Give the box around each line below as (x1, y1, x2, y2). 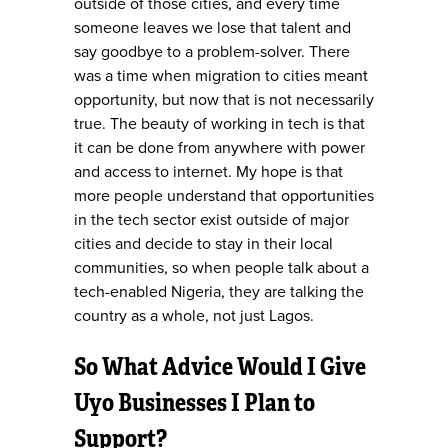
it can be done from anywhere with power (74, 138, 365, 159)
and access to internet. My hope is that (74, 162, 343, 183)
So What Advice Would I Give (74, 347, 366, 383)
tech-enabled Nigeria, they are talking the (74, 282, 364, 303)
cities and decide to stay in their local (74, 234, 333, 255)
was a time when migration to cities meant (74, 66, 368, 87)
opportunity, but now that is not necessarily (74, 90, 374, 111)
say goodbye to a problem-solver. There (74, 42, 350, 63)
